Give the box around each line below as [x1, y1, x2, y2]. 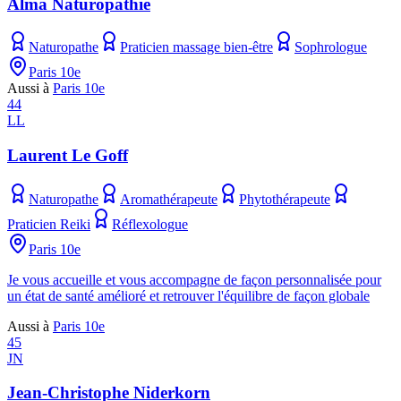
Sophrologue [294, 39, 367, 55]
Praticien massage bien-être [120, 39, 273, 55]
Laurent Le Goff [7, 146, 128, 166]
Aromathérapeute [120, 191, 218, 207]
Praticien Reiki [7, 216, 90, 232]
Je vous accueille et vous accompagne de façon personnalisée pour [7, 271, 381, 287]
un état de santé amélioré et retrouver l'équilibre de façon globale [7, 287, 370, 303]
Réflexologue [112, 216, 188, 232]
